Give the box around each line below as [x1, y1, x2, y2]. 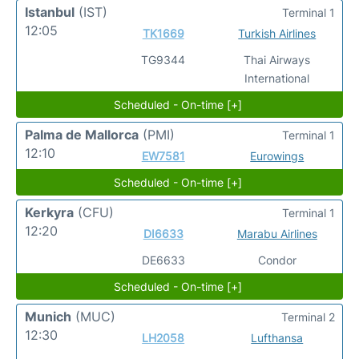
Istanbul [25, 3, 75, 20]
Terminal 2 [281, 309, 335, 324]
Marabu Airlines [236, 226, 317, 240]
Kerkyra [25, 204, 74, 220]
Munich [25, 308, 71, 325]
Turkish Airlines [238, 26, 317, 40]
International [244, 71, 310, 85]
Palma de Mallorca [25, 126, 139, 143]
